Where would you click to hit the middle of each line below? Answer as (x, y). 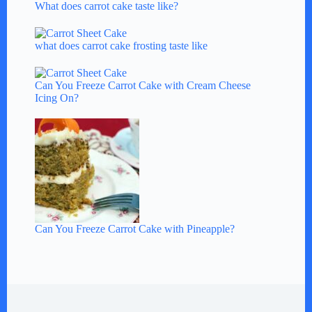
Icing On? (57, 98)
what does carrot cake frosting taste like (121, 45)
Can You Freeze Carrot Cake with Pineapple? (135, 229)
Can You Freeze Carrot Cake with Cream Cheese (143, 86)
